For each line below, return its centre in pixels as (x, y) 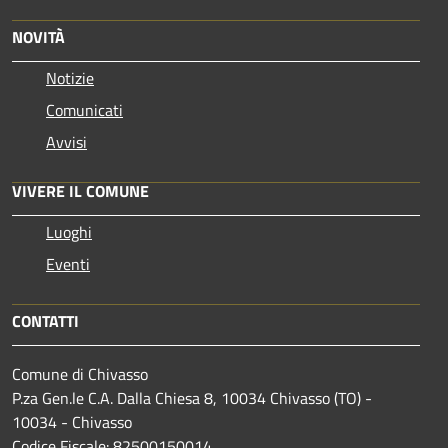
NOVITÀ (38, 36)
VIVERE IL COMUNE (80, 190)
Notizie (70, 77)
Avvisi (66, 141)
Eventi (68, 263)
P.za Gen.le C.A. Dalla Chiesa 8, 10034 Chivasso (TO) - (192, 397)
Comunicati (84, 109)
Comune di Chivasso (80, 373)
